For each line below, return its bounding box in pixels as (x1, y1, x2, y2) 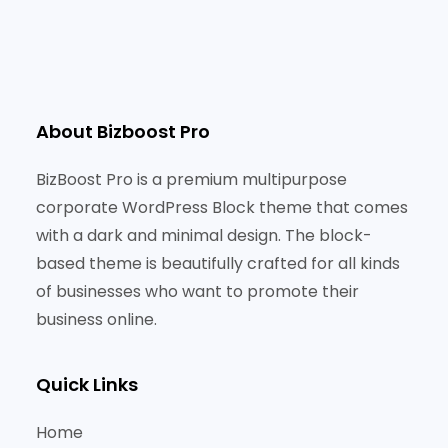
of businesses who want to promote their (36, 280, 359, 304)
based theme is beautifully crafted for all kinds (36, 252, 400, 276)
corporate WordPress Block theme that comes (36, 196, 408, 220)
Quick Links (36, 372, 138, 398)
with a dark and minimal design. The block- (36, 224, 372, 248)
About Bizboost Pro (36, 119, 210, 145)
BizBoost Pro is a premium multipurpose (36, 168, 347, 192)
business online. (36, 308, 157, 332)
